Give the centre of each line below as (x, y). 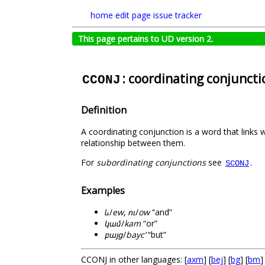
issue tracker (177, 15)
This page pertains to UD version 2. (146, 39)
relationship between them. (133, 143)
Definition (104, 110)
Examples (103, 190)
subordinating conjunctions (151, 162)
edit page (133, 15)
